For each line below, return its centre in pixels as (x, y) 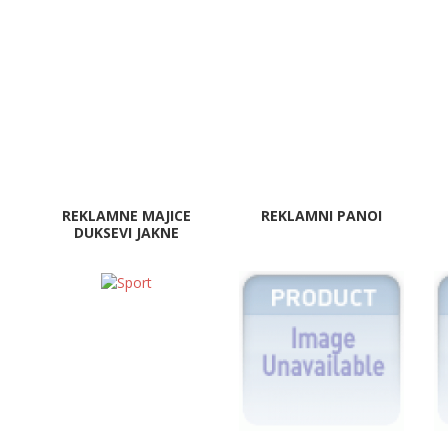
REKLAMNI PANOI (321, 215)
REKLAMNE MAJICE (126, 215)
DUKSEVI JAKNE (126, 232)
